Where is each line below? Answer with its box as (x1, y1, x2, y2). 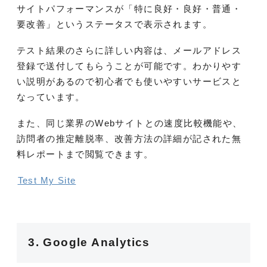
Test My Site (17, 175, 76, 185)
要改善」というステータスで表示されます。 (17, 18, 212, 29)
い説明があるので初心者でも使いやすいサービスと (17, 76, 242, 86)
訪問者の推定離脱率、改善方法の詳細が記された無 (17, 133, 242, 144)
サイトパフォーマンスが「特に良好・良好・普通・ (17, 3, 242, 14)
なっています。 (17, 91, 85, 102)
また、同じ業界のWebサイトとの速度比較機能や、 (17, 117, 243, 128)
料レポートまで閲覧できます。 (17, 148, 154, 159)
